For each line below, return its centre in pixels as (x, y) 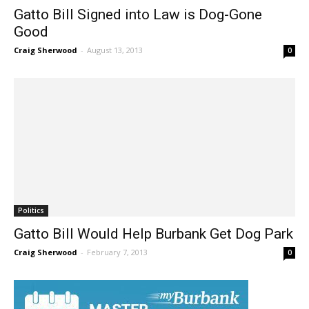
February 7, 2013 (117, 266)
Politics (31, 224)
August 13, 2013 (115, 63)
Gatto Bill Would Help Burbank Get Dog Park (153, 247)
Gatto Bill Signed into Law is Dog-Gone (138, 27)
